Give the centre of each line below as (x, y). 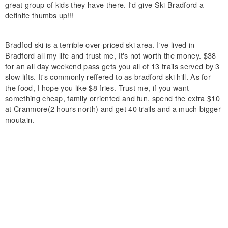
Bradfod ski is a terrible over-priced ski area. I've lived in (100, 44)
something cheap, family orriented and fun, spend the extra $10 (112, 98)
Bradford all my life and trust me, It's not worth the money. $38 (111, 55)
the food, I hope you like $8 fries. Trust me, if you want (97, 87)
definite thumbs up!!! (40, 15)
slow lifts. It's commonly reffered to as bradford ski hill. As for (108, 76)
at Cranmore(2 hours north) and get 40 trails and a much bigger (113, 108)
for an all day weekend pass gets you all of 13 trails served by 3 (112, 66)
